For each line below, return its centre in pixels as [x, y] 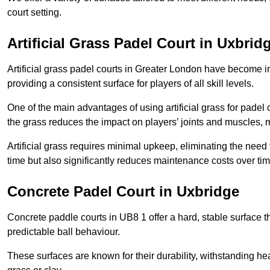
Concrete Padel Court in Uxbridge [123, 192]
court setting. [34, 13]
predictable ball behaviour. [64, 232]
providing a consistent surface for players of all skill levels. [130, 84]
